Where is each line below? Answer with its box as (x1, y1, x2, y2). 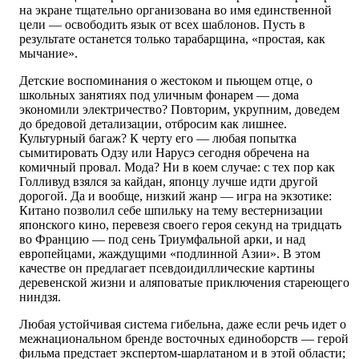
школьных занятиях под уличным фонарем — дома (19, 88, 299, 103)
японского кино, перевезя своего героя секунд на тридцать (19, 218, 341, 232)
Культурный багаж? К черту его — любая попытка (19, 131, 296, 146)
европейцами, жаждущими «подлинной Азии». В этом (19, 247, 321, 261)
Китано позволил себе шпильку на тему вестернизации (19, 204, 323, 218)
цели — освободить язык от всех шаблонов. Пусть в (19, 18, 305, 32)
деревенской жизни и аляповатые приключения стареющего (19, 276, 349, 290)
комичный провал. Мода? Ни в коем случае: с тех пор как (19, 160, 335, 175)
